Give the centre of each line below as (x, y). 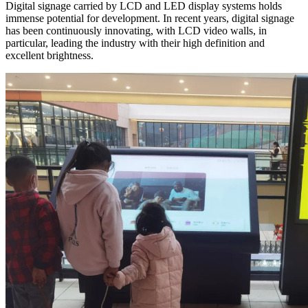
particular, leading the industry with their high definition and (135, 43)
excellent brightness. (49, 56)
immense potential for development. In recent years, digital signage (150, 19)
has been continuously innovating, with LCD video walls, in (136, 31)
